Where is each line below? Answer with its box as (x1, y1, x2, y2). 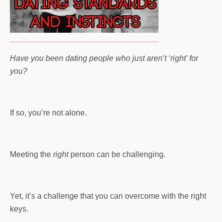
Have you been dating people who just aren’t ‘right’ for (10, 54, 198, 62)
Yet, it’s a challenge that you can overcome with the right (10, 192, 206, 200)
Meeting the (10, 150, 53, 159)
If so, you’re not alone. (10, 109, 87, 117)
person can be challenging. (68, 150, 166, 159)
